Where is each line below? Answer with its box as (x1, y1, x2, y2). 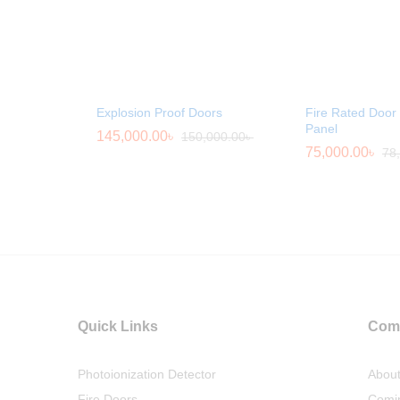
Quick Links (78, 319, 158, 335)
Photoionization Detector (78, 367, 216, 382)
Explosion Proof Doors (96, 105, 222, 121)
